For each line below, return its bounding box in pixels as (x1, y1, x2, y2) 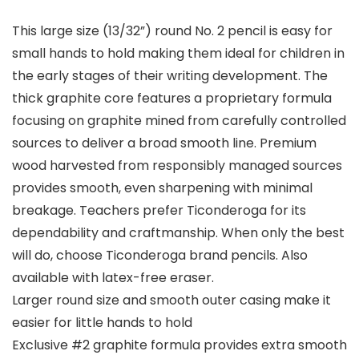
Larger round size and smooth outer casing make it (12, 290, 331, 309)
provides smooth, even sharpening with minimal (12, 178, 313, 197)
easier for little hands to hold (12, 313, 192, 332)
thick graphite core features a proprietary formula (12, 88, 332, 107)
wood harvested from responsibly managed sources (12, 155, 342, 175)
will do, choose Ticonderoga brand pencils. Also (12, 245, 308, 264)
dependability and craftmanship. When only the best (12, 223, 345, 242)
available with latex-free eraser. (12, 268, 214, 287)
